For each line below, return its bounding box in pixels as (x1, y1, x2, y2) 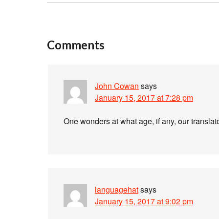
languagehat (95, 184, 138, 195)
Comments (47, 38, 105, 52)
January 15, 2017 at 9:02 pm (95, 196, 193, 207)
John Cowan (95, 80, 139, 91)
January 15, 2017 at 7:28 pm (95, 92, 193, 103)
